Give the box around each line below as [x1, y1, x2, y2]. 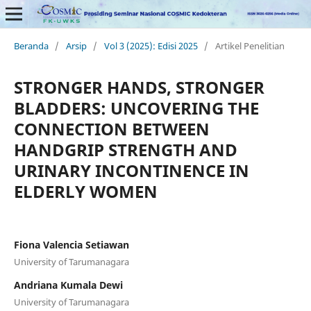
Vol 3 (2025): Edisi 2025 [103, 39, 198, 52]
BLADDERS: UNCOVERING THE [13, 96, 259, 119]
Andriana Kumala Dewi [13, 278, 123, 292]
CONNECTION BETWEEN [13, 117, 210, 140]
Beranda [13, 39, 49, 52]
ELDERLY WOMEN [13, 179, 158, 203]
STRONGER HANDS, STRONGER [13, 75, 264, 99]
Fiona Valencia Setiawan [13, 237, 129, 251]
